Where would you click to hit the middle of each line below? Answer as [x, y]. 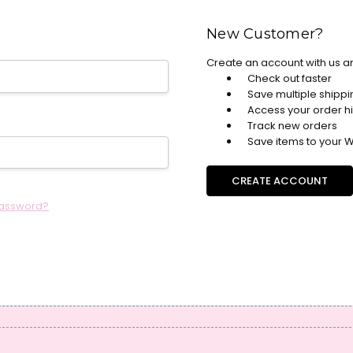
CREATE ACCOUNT [279, 181]
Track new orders [292, 125]
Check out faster [289, 78]
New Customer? [265, 33]
